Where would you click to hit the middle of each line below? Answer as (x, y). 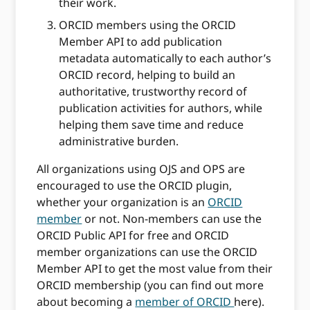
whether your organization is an (122, 202)
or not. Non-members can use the (172, 219)
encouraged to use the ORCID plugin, (135, 186)
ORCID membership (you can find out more (151, 285)
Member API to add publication (141, 42)
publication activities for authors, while (161, 108)
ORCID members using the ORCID (148, 25)
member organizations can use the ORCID (147, 252)
